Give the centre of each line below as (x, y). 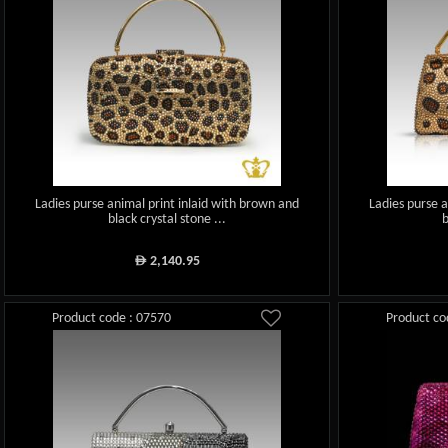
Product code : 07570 (112, 318)
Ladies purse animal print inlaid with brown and (167, 204)
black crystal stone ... (167, 219)
